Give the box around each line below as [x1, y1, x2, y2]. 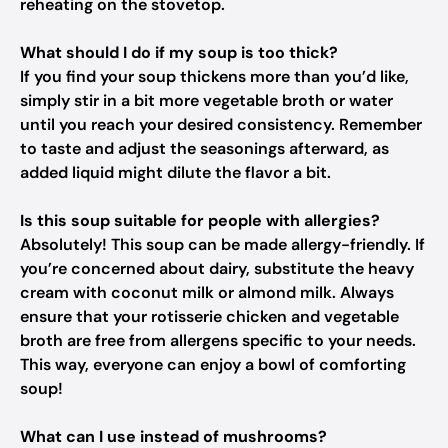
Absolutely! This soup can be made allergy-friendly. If [20, 234, 425, 255]
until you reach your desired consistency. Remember [20, 114, 422, 135]
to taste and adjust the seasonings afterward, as [20, 138, 389, 159]
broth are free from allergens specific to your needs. [20, 330, 416, 351]
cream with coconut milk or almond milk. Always [20, 282, 394, 303]
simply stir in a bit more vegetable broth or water [20, 90, 393, 111]
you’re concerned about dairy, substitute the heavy [20, 258, 414, 279]
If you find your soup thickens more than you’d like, [20, 66, 409, 87]
